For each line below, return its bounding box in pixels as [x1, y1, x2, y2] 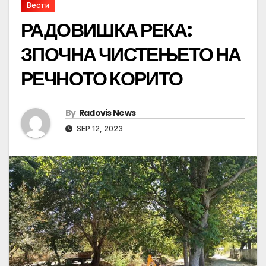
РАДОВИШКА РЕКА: [21, 17, 191, 44]
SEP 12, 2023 [75, 124, 123, 134]
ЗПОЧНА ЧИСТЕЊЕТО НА [21, 41, 241, 68]
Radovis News [78, 107, 136, 119]
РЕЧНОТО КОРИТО [21, 65, 183, 93]
